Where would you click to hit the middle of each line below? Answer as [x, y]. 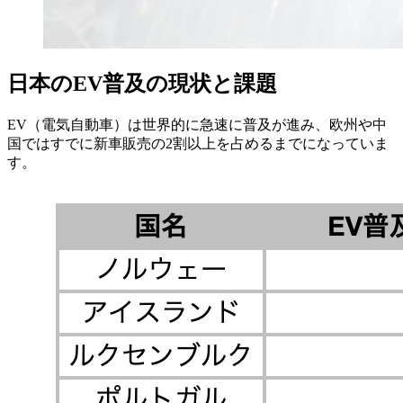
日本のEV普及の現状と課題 [142, 84]
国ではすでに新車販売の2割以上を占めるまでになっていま [198, 144]
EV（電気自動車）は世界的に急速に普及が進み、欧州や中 [197, 125]
